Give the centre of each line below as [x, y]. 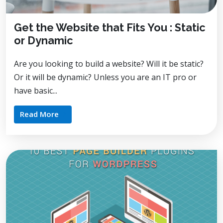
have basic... [36, 90]
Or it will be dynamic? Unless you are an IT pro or [105, 77]
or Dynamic [44, 40]
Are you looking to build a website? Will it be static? [109, 63]
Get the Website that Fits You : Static [110, 27]
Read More [39, 114]
